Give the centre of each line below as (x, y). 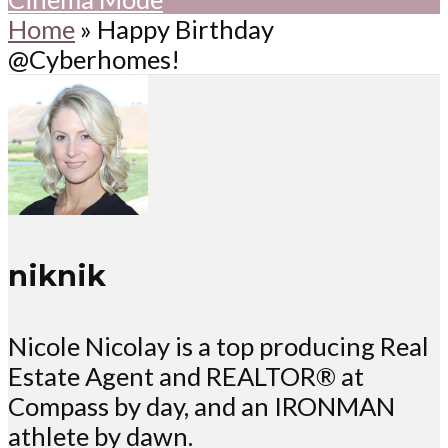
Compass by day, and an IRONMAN (201, 406)
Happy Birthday (185, 28)
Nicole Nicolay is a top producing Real (218, 346)
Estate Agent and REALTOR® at (186, 376)
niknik (57, 275)
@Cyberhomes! (94, 58)
